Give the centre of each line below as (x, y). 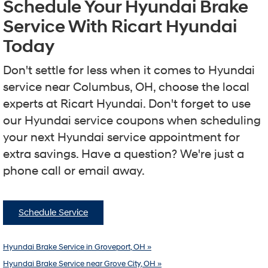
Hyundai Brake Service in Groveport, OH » (77, 247)
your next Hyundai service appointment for (121, 137)
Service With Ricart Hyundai (120, 26)
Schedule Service (53, 212)
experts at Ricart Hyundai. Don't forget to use (127, 104)
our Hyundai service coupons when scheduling (132, 121)
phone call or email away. (74, 171)
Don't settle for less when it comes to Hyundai (129, 70)
